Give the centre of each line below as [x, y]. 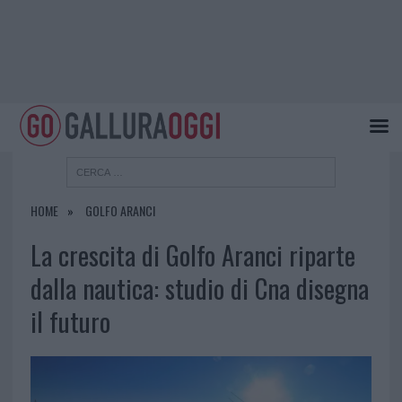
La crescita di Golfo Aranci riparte [192, 255]
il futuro [70, 322]
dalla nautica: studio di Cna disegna [199, 288]
